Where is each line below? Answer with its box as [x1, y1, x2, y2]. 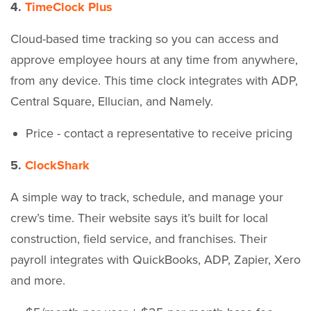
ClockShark [25, 157, 90, 173]
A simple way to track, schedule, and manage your [10, 189, 283, 205]
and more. [10, 272, 65, 288]
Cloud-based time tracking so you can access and [10, 31, 278, 47]
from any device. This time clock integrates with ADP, [10, 72, 298, 88]
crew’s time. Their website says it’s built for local [10, 210, 268, 226]
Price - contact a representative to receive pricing [26, 125, 292, 141]
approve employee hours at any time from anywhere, [10, 51, 298, 67]
